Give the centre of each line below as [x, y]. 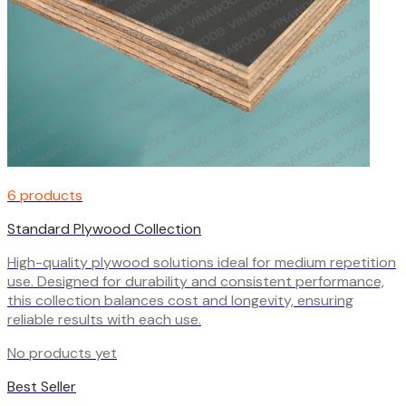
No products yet [62, 353]
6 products [45, 195]
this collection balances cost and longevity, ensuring [180, 300]
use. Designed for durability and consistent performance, [196, 281]
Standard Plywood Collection [104, 228]
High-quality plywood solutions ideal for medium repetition [202, 262]
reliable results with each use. [104, 319]
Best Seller [42, 386]
